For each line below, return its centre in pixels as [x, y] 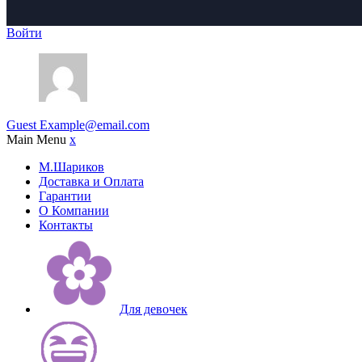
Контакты [66, 225]
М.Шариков [72, 167]
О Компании [74, 211]
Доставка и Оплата [91, 182]
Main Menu [38, 140]
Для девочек [154, 309]
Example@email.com [95, 125]
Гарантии [65, 196]
